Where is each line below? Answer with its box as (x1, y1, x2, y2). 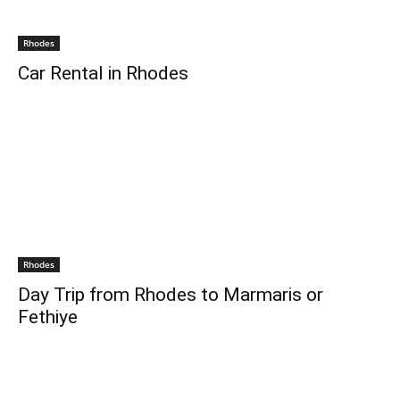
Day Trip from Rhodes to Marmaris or (18, 284, 323, 305)
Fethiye (18, 306, 78, 328)
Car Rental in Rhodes (18, 62, 188, 84)
